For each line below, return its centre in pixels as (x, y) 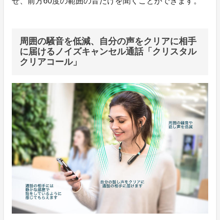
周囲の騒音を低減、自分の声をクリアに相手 (108, 41)
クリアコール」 (51, 62)
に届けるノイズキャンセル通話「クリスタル (108, 51)
